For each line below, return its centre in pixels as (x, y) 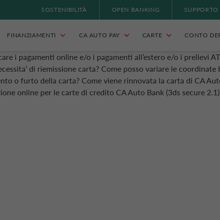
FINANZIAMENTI (31, 35)
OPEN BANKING (136, 10)
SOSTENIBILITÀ (64, 10)
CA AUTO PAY (99, 35)
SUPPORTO (201, 10)
